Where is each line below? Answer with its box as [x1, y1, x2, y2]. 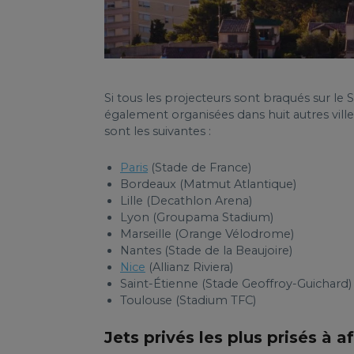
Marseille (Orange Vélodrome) [120, 227, 294, 241]
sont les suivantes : [104, 124, 211, 138]
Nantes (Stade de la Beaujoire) [120, 243, 292, 258]
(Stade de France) [148, 160, 251, 175]
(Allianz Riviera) [145, 260, 233, 274]
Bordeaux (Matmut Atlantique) [120, 177, 296, 191]
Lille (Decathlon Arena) [120, 194, 252, 208]
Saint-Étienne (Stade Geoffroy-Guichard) [120, 277, 352, 291]
